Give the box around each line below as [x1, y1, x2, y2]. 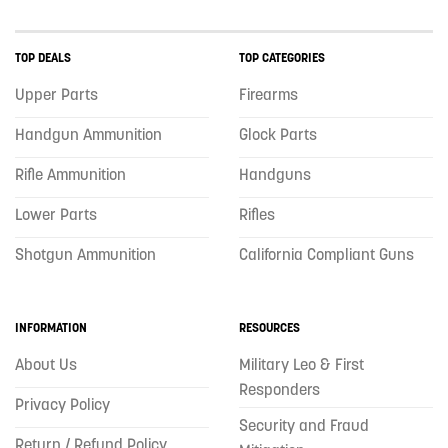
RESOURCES [239, 318, 300, 336]
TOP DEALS [15, 48, 71, 66]
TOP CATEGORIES [239, 48, 325, 66]
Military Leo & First [239, 354, 364, 375]
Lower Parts [15, 204, 97, 225]
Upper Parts [15, 84, 98, 105]
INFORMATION [15, 318, 87, 336]
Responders [239, 379, 320, 400]
